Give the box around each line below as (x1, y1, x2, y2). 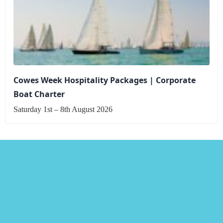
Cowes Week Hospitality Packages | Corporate (13, 74, 196, 86)
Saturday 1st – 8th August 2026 (13, 105, 112, 113)
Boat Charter (13, 88, 65, 100)
